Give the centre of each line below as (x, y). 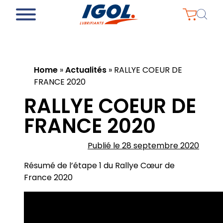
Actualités (86, 70)
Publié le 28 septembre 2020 (143, 146)
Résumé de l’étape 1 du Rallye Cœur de (99, 166)
